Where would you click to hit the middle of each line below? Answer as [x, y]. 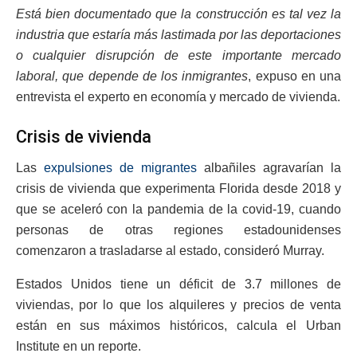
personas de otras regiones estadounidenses [178, 229]
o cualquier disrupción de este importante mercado [178, 56]
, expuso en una [294, 76]
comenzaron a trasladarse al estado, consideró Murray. [170, 250]
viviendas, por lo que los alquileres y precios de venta [178, 304]
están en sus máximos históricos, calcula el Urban [178, 325]
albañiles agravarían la [269, 167]
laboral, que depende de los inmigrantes [132, 76]
